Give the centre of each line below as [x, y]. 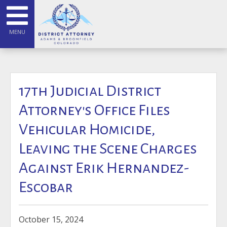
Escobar [46, 187]
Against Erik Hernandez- [104, 168]
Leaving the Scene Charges [108, 148]
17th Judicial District [90, 91]
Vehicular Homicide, [87, 129]
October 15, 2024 [51, 219]
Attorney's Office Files [94, 110]
